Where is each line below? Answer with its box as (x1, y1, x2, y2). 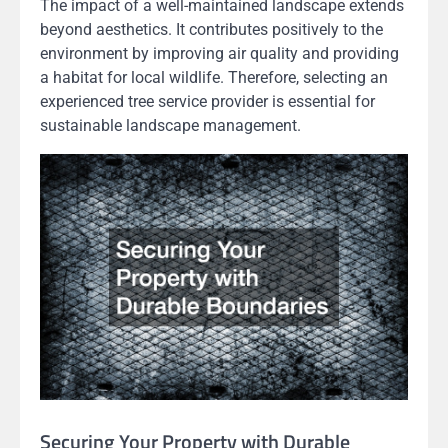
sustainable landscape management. (40, 116, 301, 136)
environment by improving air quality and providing (40, 44, 399, 64)
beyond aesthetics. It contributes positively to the (40, 20, 383, 40)
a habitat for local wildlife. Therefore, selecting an (40, 68, 388, 88)
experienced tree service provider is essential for (40, 92, 375, 112)
